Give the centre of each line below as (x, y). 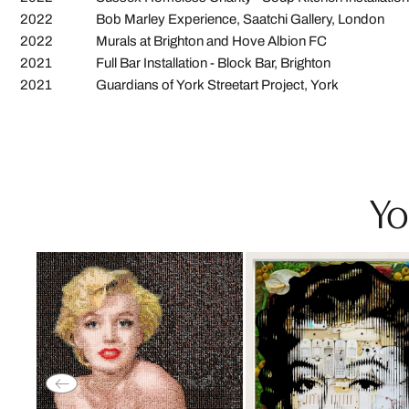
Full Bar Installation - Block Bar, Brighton (213, 63)
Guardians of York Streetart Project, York (217, 85)
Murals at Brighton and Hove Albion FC (211, 42)
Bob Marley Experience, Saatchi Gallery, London (240, 20)
